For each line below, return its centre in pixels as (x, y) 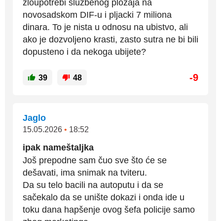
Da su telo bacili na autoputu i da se (93, 185)
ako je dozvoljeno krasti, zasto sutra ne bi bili (110, 39)
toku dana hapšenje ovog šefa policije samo (109, 210)
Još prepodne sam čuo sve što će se (95, 160)
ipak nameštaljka (58, 147)
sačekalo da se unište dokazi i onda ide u (104, 197)
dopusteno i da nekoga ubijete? (84, 52)
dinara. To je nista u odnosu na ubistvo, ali (105, 27)
